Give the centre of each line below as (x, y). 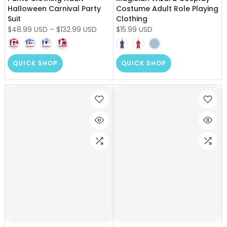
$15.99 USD (134, 29)
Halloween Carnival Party (54, 8)
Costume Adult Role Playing (167, 8)
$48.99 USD (28, 29)
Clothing (132, 18)
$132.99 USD (77, 29)
